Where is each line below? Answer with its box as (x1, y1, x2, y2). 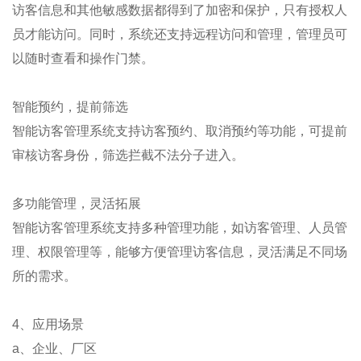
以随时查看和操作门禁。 (12, 52, 154, 65)
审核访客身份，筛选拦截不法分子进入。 (12, 148, 244, 162)
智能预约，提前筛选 (12, 100, 128, 114)
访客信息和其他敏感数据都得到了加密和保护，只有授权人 (12, 3, 347, 17)
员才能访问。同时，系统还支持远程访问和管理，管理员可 (12, 27, 347, 41)
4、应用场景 (12, 317, 84, 331)
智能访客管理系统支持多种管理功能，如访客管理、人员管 (12, 221, 347, 234)
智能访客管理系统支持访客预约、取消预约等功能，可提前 (12, 124, 347, 138)
